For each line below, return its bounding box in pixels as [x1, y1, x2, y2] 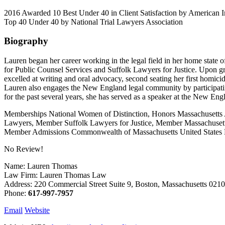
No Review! [4, 144, 43, 153]
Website [25, 205, 50, 214]
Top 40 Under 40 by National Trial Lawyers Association [4, 17, 183, 26]
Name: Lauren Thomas [4, 161, 77, 170]
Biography [4, 36, 48, 47]
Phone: [4, 188, 28, 197]
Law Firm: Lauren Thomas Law [4, 170, 106, 179]
